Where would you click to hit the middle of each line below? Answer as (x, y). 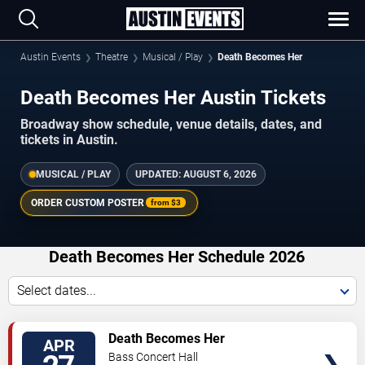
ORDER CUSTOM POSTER (88, 202)
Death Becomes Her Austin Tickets (173, 97)
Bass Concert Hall (153, 356)
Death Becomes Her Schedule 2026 (176, 256)
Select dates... (57, 290)
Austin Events (51, 57)
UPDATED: (159, 174)
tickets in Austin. (69, 139)
